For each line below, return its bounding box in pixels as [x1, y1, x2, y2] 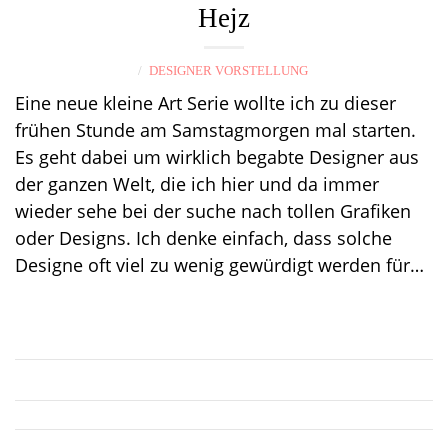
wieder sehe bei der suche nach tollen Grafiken [15, 199, 411, 223]
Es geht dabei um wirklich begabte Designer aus [15, 145, 419, 169]
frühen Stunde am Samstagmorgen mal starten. [15, 118, 416, 142]
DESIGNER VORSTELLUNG [149, 63, 308, 78]
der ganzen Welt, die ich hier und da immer [15, 172, 379, 196]
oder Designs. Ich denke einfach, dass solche [15, 226, 392, 250]
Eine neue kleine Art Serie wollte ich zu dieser [15, 91, 396, 115]
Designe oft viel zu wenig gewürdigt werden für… [15, 253, 424, 277]
